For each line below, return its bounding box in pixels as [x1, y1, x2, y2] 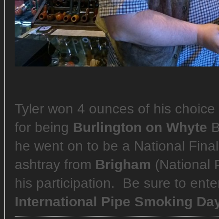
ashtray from [15, 157, 95, 172]
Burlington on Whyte [73, 120, 207, 135]
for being [15, 120, 73, 135]
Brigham [95, 157, 151, 172]
